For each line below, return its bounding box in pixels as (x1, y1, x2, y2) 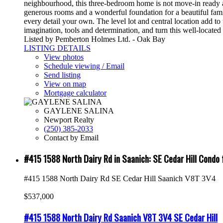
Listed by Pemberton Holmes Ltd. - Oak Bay (24, 34, 165, 43)
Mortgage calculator (44, 88, 107, 97)
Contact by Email (44, 133, 99, 142)
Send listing (44, 70, 81, 79)
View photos (44, 52, 84, 61)
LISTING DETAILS (24, 43, 91, 52)
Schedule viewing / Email (44, 61, 124, 70)
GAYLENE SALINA (44, 106, 114, 115)
